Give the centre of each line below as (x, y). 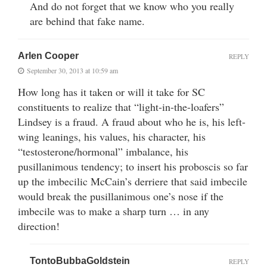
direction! (39, 226)
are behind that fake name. (87, 21)
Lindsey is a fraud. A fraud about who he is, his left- (132, 121)
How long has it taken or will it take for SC (111, 91)
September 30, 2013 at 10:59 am (72, 70)
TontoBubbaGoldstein (80, 260)
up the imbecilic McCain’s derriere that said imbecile (133, 181)
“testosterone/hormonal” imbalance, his (103, 151)
